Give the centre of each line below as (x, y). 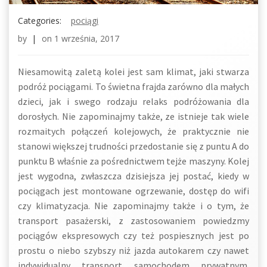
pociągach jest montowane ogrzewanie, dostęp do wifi (133, 191)
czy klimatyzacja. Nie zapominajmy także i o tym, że (133, 206)
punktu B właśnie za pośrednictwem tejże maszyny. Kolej (133, 161)
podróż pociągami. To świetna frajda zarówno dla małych (133, 86)
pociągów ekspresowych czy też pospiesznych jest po (133, 235)
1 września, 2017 (87, 38)
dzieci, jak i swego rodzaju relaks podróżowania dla (133, 101)
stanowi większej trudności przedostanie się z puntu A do (133, 146)
